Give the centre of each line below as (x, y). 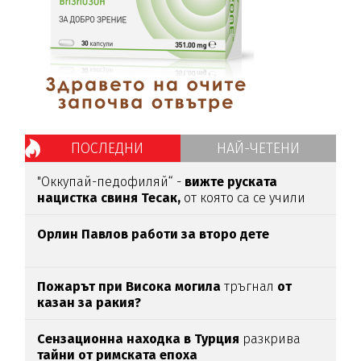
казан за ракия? (89, 303)
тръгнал (249, 287)
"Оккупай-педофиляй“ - (111, 182)
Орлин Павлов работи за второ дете (154, 234)
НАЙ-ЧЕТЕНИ (258, 149)
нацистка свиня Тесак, (111, 198)
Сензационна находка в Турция (139, 339)
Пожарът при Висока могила (129, 287)
